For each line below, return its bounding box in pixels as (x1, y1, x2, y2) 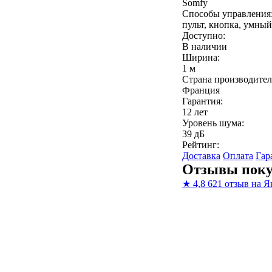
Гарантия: (182, 96, 223, 106)
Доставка (182, 151, 220, 161)
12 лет (182, 107, 208, 117)
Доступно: (182, 30, 225, 41)
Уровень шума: (182, 118, 244, 128)
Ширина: (182, 52, 220, 63)
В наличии (182, 41, 227, 52)
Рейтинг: (182, 140, 219, 150)
